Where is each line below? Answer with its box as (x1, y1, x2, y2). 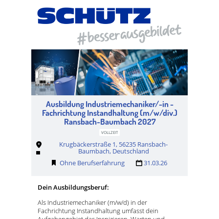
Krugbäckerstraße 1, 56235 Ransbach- (59, 140, 168, 149)
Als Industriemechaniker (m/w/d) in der (38, 198, 147, 207)
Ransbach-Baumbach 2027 (64, 116, 155, 127)
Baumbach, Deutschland (78, 147, 149, 156)
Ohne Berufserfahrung (60, 158, 125, 168)
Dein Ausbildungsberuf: (38, 183, 110, 192)
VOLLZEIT (101, 130, 118, 135)
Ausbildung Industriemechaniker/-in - (45, 99, 174, 109)
